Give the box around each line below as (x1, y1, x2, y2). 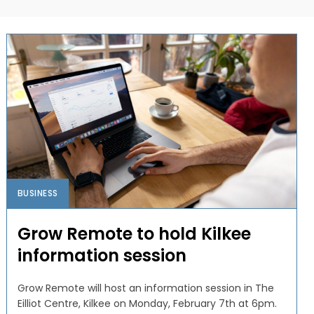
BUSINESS (17, 186, 58, 199)
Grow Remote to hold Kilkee (17, 221, 251, 245)
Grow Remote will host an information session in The (17, 280, 274, 295)
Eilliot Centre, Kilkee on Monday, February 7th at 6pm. (17, 296, 280, 310)
